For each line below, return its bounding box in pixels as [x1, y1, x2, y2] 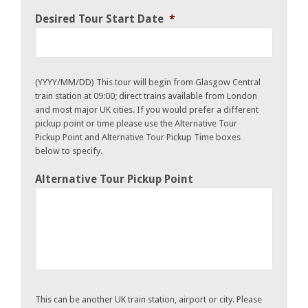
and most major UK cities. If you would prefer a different [35, 104, 258, 115]
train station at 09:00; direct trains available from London [35, 90, 257, 101]
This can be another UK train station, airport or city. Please [35, 294, 262, 305]
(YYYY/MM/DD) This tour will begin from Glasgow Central [35, 76, 261, 87]
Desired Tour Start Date [35, 12, 164, 25]
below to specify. [35, 145, 102, 156]
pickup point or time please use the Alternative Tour [35, 118, 237, 129]
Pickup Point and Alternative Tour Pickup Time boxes [35, 131, 241, 142]
